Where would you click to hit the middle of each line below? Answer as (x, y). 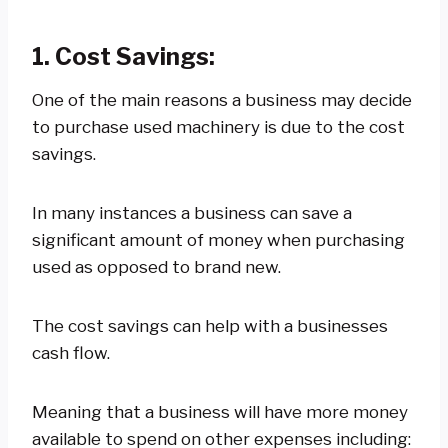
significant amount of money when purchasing (218, 239)
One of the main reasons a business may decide (222, 99)
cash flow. (71, 352)
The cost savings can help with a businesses (210, 325)
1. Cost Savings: (126, 56)
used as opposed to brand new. (160, 266)
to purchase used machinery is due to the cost (218, 126)
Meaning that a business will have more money (220, 411)
